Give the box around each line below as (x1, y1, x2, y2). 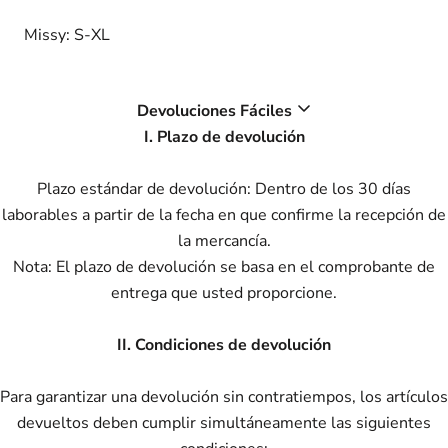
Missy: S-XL (24, 23, 110, 46)
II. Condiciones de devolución (117, 333, 331, 356)
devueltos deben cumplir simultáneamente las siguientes (17, 411, 431, 434)
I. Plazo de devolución (143, 125, 305, 148)
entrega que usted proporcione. (111, 281, 337, 304)
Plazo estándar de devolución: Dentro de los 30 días (37, 177, 411, 200)
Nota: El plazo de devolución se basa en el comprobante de (13, 255, 435, 278)
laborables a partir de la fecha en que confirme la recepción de (2, 203, 446, 226)
